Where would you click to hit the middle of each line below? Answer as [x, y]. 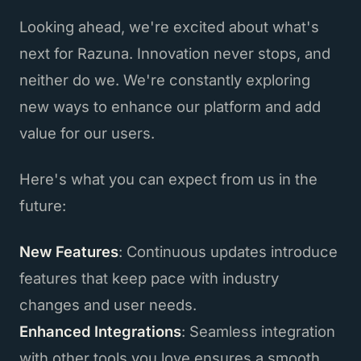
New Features [69, 251]
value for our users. [87, 133]
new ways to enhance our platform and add [170, 106]
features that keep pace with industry [149, 278]
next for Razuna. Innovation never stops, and [175, 53]
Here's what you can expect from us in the [168, 178]
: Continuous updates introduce [228, 251]
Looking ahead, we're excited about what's [169, 26]
